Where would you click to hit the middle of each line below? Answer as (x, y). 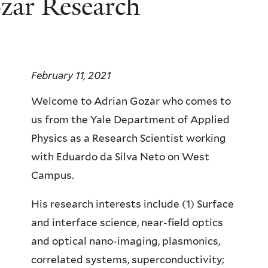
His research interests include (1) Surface (133, 204)
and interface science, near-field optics (127, 223)
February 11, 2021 (71, 75)
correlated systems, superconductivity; (128, 260)
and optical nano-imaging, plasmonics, (126, 241)
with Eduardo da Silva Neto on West (120, 157)
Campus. (52, 176)
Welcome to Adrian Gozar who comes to (131, 101)
